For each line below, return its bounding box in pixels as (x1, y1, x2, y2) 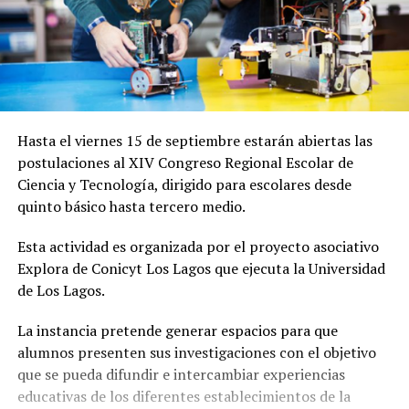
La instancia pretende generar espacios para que (16, 320, 338, 341)
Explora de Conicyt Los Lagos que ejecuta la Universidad (16, 258, 385, 279)
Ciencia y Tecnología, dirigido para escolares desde (16, 174, 351, 195)
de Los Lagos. (16, 280, 105, 301)
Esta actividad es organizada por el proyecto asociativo (16, 236, 379, 257)
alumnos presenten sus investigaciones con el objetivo (16, 342, 376, 363)
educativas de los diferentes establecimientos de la (16, 386, 351, 407)
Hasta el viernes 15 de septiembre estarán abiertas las (16, 131, 372, 152)
